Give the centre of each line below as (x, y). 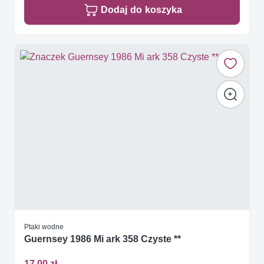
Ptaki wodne (44, 227)
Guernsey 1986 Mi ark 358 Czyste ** (103, 239)
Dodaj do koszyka (141, 10)
